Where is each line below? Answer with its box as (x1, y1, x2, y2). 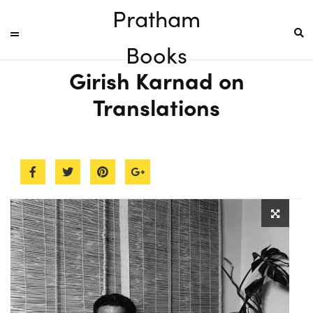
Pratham (112, 2, 201, 34)
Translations (93, 91, 220, 123)
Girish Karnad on (68, 64, 245, 96)
